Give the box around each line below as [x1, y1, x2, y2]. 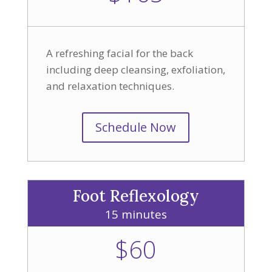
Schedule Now [95, 119, 177, 135]
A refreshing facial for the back [46, 46, 193, 60]
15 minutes [104, 206, 167, 222]
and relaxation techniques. [46, 79, 177, 93]
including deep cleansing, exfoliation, [46, 63, 225, 76]
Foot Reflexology [72, 186, 199, 206]
